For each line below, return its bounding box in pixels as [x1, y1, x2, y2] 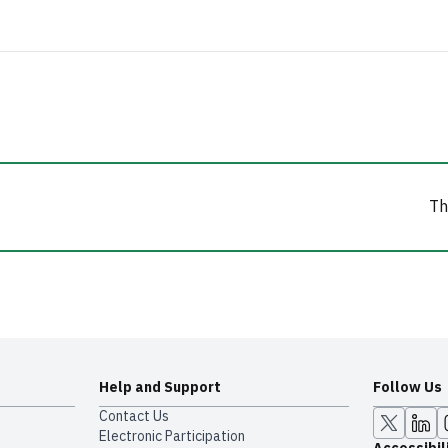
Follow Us [372, 377, 442, 399]
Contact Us [99, 406, 170, 428]
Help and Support [99, 377, 222, 399]
